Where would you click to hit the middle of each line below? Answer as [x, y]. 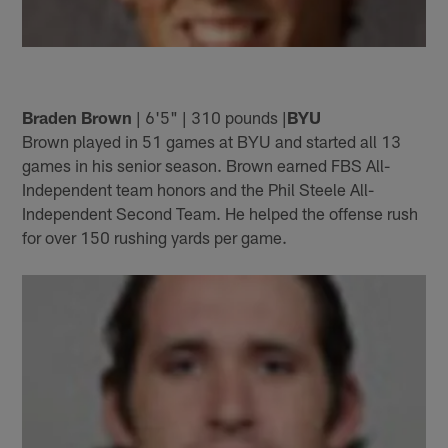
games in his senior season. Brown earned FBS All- [206, 164]
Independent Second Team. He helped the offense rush [220, 212]
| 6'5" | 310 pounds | [210, 116]
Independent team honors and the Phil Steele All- [198, 188]
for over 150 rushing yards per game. [155, 236]
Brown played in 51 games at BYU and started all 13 [212, 140]
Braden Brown [77, 116]
